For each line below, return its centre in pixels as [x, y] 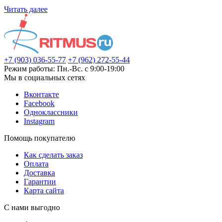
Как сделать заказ [53, 155]
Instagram [39, 121]
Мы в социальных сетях [45, 78]
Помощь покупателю [40, 138]
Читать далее [26, 9]
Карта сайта [44, 191]
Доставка [39, 173]
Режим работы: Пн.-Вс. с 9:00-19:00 [64, 69]
